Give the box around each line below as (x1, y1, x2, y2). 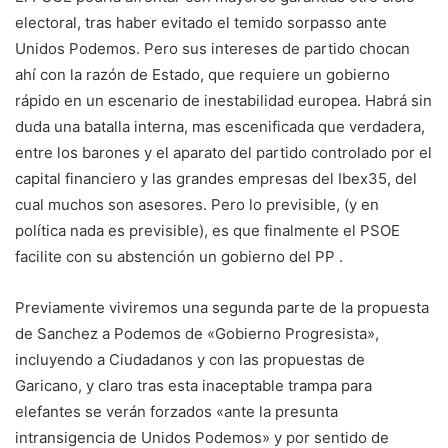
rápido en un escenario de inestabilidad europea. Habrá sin (15, 90, 432, 110)
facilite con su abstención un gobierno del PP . (15, 246, 343, 266)
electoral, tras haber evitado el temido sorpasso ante (15, 12, 387, 32)
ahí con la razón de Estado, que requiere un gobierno (15, 64, 390, 84)
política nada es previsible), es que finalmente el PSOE (15, 220, 400, 240)
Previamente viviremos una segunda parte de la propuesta (15, 297, 429, 317)
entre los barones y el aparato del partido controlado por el (15, 142, 432, 162)
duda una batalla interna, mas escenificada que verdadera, (15, 116, 425, 136)
